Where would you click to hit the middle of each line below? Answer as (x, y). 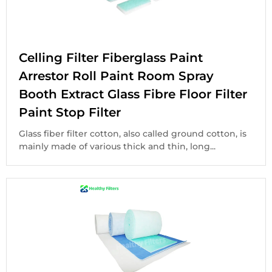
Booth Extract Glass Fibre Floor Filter (133, 94)
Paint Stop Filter (70, 112)
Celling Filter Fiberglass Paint (111, 57)
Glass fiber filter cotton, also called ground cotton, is (133, 133)
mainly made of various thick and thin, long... (117, 146)
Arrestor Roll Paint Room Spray (116, 76)
